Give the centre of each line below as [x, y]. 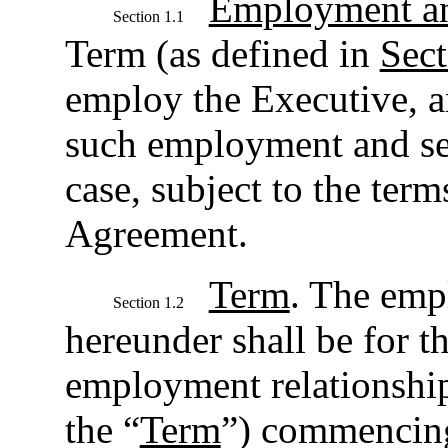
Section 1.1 [148, 16]
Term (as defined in [222, 53]
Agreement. [156, 233]
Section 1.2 [148, 302]
